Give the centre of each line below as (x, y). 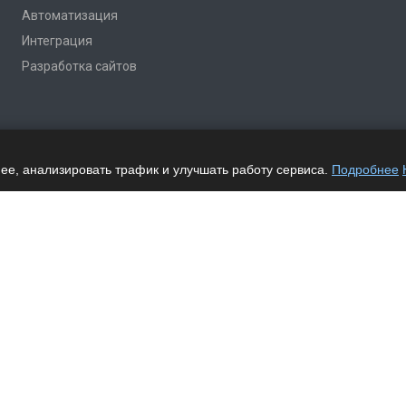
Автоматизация (70, 15)
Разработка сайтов (79, 66)
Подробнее (365, 169)
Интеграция (57, 41)
